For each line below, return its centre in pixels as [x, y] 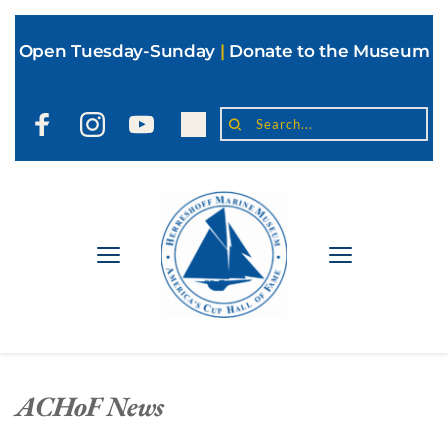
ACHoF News [89, 406]
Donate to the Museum [329, 51]
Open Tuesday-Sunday [117, 51]
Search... [260, 130]
